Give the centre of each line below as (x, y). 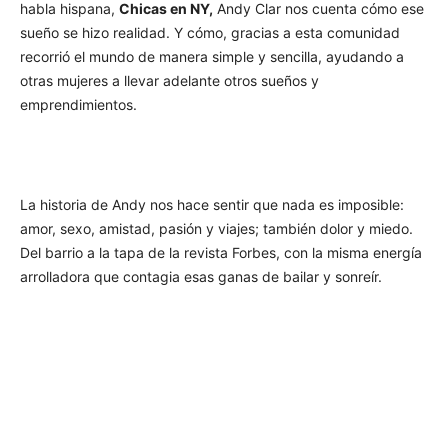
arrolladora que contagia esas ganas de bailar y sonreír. (201, 277)
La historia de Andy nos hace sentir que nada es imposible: (212, 205)
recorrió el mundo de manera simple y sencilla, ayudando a (212, 57)
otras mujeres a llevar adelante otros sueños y (169, 81)
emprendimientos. (78, 105)
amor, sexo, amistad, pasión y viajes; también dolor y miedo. (216, 229)
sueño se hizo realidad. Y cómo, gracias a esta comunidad (210, 33)
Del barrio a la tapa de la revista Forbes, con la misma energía (221, 253)
